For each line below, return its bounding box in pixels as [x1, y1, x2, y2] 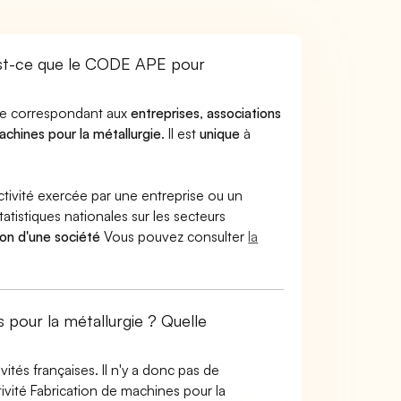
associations [207, 104, 282, 122]
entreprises [131, 104, 200, 122]
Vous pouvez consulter [100, 227, 249, 245]
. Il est [161, 124, 200, 142]
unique [200, 124, 241, 142]
